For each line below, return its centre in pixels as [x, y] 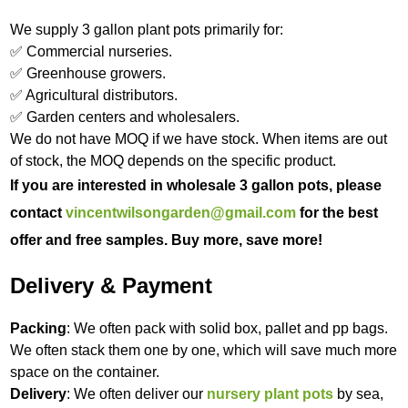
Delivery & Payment [112, 285]
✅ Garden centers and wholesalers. [125, 117]
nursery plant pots [270, 393]
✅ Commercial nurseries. [92, 51]
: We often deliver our [137, 393]
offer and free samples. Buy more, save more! [167, 240]
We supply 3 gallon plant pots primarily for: [147, 29]
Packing [39, 328]
